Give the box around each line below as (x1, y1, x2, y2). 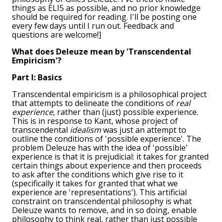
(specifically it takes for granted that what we (12, 178, 178, 189)
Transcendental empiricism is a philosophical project (12, 89, 207, 100)
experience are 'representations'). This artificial (12, 187, 187, 198)
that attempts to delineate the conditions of (12, 98, 176, 109)
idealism (70, 124, 101, 136)
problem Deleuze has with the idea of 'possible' (12, 142, 188, 154)
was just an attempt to (101, 124, 186, 136)
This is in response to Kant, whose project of (12, 115, 178, 127)
